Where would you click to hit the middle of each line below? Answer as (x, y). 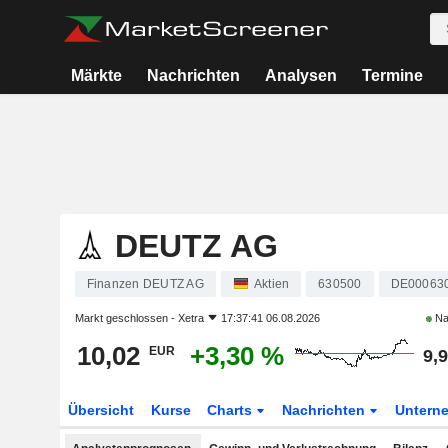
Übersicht (100, 410)
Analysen (300, 75)
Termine (392, 75)
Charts (232, 410)
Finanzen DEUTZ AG (145, 284)
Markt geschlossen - (126, 318)
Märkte (97, 75)
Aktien (271, 284)
